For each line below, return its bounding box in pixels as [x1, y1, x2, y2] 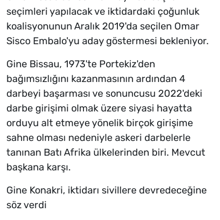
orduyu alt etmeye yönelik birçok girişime [6, 117, 193, 129]
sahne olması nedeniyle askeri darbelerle [6, 132, 191, 144]
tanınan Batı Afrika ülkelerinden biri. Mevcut [6, 146, 205, 159]
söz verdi [6, 199, 47, 211]
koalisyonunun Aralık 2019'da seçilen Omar [6, 20, 199, 32]
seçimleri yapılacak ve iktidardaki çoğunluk [6, 5, 199, 18]
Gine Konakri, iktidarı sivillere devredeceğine [6, 184, 207, 196]
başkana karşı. [6, 161, 71, 173]
